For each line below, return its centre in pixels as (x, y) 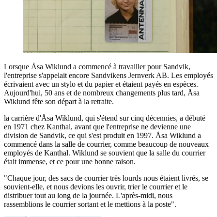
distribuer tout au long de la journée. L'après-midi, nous (88, 195)
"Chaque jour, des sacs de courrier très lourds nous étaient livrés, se (106, 178)
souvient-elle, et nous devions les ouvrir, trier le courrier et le (96, 186)
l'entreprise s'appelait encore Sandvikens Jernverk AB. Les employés (108, 75)
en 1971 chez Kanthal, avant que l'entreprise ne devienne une (97, 126)
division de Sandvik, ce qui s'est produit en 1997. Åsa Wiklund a (102, 135)
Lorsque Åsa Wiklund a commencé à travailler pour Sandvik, (97, 66)
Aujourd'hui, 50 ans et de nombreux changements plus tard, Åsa (102, 93)
